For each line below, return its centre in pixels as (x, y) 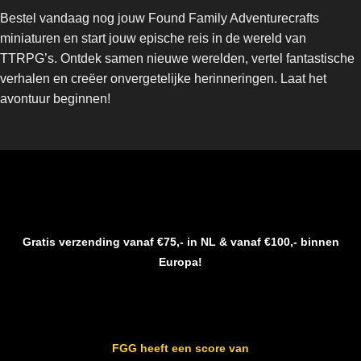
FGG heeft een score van (180, 348)
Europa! (180, 262)
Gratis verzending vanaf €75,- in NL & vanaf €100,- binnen (180, 242)
